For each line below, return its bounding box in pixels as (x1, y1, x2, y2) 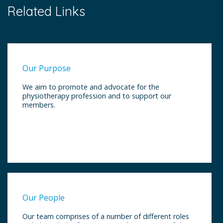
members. (22, 100, 55, 110)
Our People (22, 192, 65, 203)
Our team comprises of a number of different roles (22, 211, 189, 221)
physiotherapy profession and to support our (22, 91, 171, 101)
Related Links (7, 2, 85, 19)
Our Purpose (22, 62, 71, 74)
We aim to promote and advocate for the (22, 82, 159, 92)
